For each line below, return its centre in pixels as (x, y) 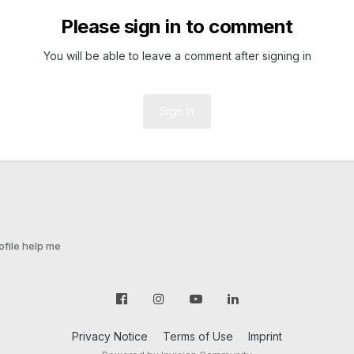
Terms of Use (198, 337)
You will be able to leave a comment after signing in (177, 55)
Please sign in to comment (177, 26)
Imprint (265, 337)
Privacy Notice (110, 337)
